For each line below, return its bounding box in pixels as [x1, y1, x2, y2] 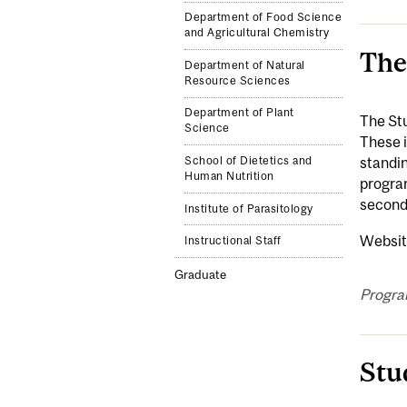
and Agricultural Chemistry [184, 26, 330, 40]
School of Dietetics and [184, 154, 313, 167]
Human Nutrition [184, 170, 274, 183]
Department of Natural [184, 58, 305, 72]
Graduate [174, 268, 226, 283]
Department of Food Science [184, 11, 342, 25]
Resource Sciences [184, 74, 291, 87]
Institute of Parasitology [184, 202, 313, 215]
